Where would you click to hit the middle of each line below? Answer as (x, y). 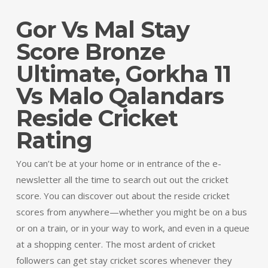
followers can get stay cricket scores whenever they (124, 260)
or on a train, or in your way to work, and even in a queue (133, 228)
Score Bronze (90, 52)
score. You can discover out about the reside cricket (123, 196)
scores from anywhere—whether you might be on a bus (131, 212)
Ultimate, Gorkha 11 (123, 74)
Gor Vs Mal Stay (102, 30)
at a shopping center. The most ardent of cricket (115, 244)
